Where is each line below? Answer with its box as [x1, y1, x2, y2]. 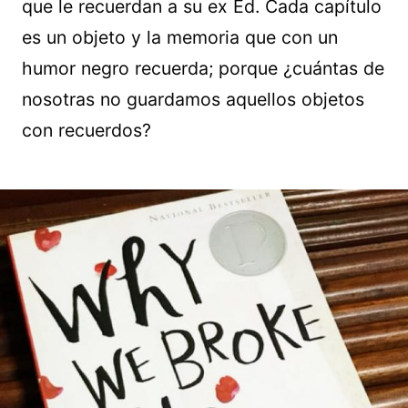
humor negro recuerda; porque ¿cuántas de [22, 56, 384, 79]
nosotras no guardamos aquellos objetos [22, 87, 364, 110]
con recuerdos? [22, 118, 151, 141]
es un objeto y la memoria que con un [22, 25, 338, 48]
